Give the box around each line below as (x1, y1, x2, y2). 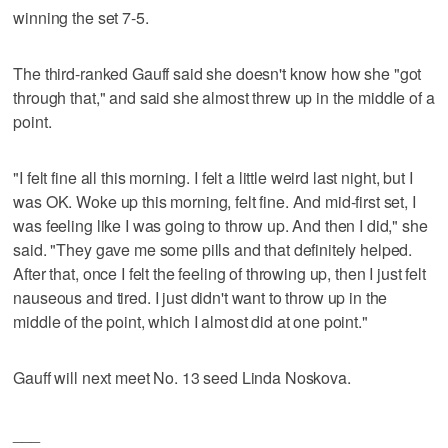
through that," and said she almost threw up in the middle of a (13, 85, 435, 109)
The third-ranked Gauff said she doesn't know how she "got (13, 61, 422, 85)
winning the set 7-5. (13, 5, 149, 29)
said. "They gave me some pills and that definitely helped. (13, 237, 413, 261)
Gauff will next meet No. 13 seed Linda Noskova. (13, 365, 351, 389)
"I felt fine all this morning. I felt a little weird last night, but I (13, 165, 413, 189)
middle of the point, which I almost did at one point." (13, 309, 368, 333)
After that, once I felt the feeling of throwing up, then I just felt (13, 261, 426, 285)
